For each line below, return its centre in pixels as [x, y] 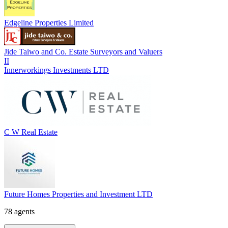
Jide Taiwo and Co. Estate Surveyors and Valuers [83, 51]
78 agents [19, 211]
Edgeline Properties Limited [49, 22]
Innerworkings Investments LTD [56, 70]
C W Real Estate [31, 132]
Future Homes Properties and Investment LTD [78, 194]
